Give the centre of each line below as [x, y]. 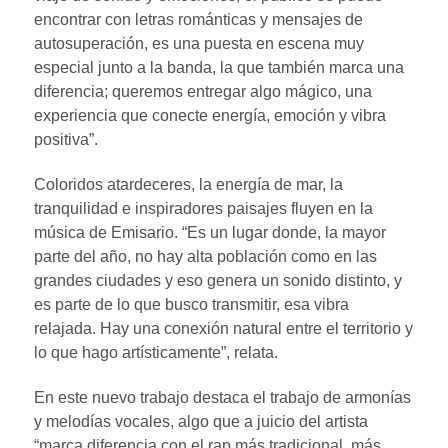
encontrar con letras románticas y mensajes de [198, 19]
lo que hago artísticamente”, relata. [156, 352]
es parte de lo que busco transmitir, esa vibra [191, 304]
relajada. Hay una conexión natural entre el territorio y [223, 328]
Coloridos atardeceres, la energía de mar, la [188, 184]
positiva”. [66, 139]
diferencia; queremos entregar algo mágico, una [203, 91]
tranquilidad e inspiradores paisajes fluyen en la [203, 208]
